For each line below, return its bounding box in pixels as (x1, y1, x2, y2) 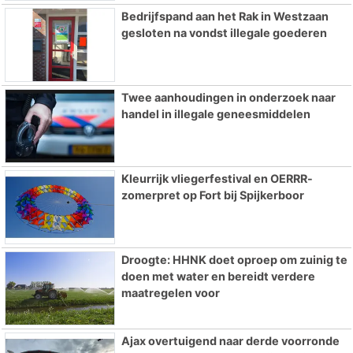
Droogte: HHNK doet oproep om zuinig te (121, 252, 347, 266)
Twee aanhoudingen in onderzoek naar (121, 91, 336, 105)
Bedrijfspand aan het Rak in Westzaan (121, 9, 329, 24)
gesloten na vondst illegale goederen (121, 26, 327, 40)
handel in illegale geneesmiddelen (121, 107, 310, 121)
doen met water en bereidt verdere (121, 269, 315, 283)
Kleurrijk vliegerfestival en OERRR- (121, 171, 313, 185)
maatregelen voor (121, 285, 220, 299)
